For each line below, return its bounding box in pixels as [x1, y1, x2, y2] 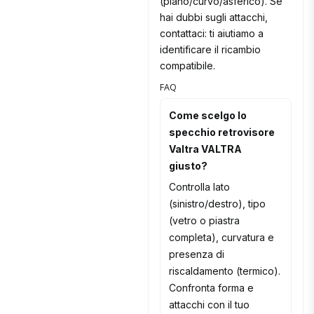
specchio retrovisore [169, 126, 275, 139]
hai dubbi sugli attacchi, [160, 11, 268, 24]
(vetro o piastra [169, 214, 240, 227]
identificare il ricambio [160, 43, 261, 56]
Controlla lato [169, 181, 231, 193]
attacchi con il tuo [169, 299, 250, 311]
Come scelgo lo [169, 109, 247, 122]
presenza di [169, 248, 225, 261]
